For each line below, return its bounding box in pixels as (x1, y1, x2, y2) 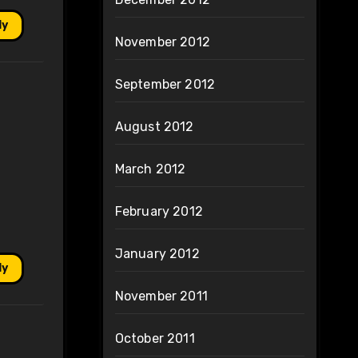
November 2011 (114, 288, 209, 304)
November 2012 (114, 34, 211, 50)
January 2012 (114, 246, 200, 262)
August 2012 (114, 119, 194, 135)
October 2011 (114, 331, 195, 347)
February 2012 (114, 204, 204, 220)
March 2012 (114, 161, 186, 177)
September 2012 (114, 77, 216, 93)
